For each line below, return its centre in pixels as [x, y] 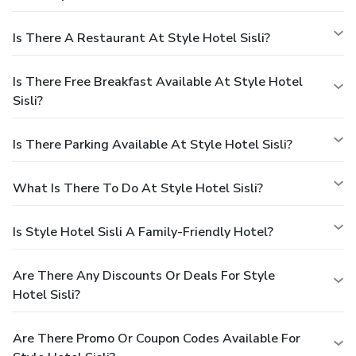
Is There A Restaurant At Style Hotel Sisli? [141, 39]
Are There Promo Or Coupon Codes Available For [157, 339]
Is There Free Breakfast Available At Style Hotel [158, 82]
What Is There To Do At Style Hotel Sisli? [138, 189]
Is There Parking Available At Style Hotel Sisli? [153, 145]
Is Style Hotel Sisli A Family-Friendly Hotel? [143, 232]
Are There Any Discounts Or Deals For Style [144, 276]
